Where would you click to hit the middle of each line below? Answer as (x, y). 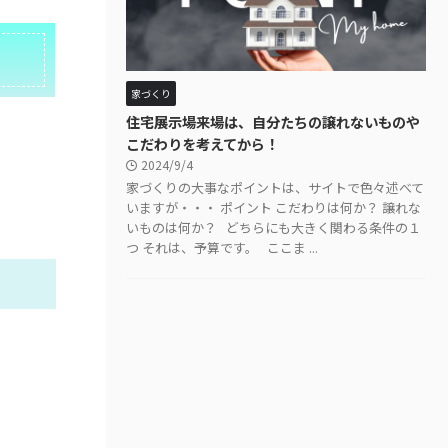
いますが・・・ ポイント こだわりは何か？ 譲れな (273, 207)
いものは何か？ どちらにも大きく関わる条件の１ (273, 227)
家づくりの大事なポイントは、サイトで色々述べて (275, 187)
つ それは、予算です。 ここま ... (222, 247)
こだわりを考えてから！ (202, 143)
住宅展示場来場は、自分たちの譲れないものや (273, 121)
